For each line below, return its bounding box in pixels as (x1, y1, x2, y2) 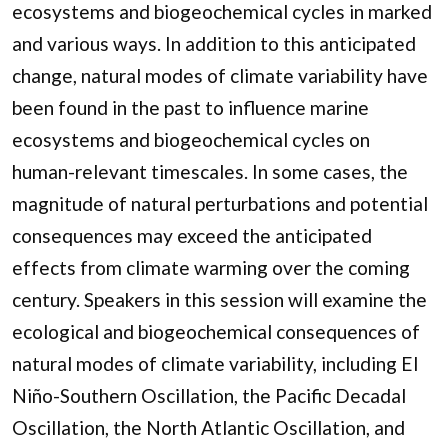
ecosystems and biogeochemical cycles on (12, 127, 370, 151)
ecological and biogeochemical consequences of (12, 319, 420, 343)
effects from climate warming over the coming (12, 255, 410, 279)
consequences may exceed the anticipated (12, 223, 372, 247)
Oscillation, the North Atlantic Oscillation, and (12, 415, 405, 439)
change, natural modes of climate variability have (12, 63, 428, 87)
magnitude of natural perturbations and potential (12, 191, 428, 215)
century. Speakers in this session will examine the (12, 287, 427, 311)
